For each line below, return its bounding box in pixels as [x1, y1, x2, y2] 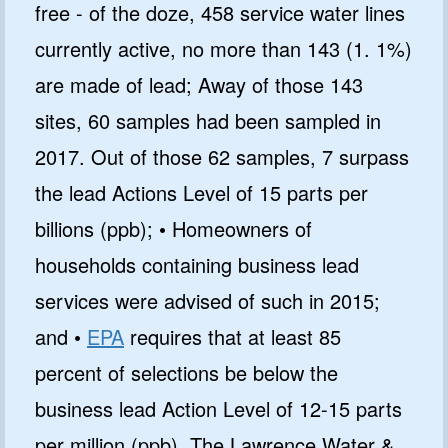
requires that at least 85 [124, 321, 341, 351]
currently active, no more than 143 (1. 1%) [35, 33, 412, 63]
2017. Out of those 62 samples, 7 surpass [35, 141, 409, 171]
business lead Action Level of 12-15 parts [35, 393, 402, 423]
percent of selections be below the [35, 357, 338, 387]
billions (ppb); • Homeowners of [35, 213, 312, 243]
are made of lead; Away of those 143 [35, 69, 363, 99]
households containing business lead [35, 249, 359, 279]
